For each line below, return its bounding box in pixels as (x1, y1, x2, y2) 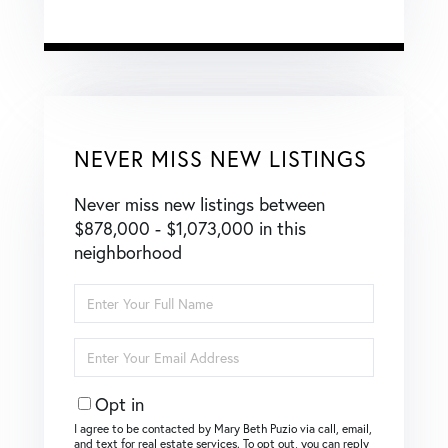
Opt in (95, 391, 144, 416)
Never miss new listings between (74, 191, 325, 216)
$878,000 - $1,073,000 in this (74, 215, 306, 240)
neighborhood (74, 239, 182, 264)
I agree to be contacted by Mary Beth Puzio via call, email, (74, 420, 372, 436)
